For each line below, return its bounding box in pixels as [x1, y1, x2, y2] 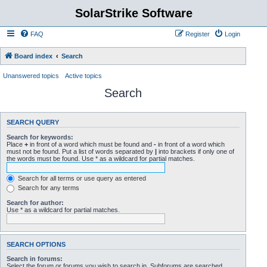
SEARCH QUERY [7, 119, 59, 126]
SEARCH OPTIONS [7, 240, 66, 248]
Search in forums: [7, 255, 63, 263]
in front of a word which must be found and [28, 140, 154, 148]
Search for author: [7, 198, 64, 206]
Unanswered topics [3, 72, 59, 79]
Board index [14, 52, 52, 60]
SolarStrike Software [74, 7, 193, 20]
